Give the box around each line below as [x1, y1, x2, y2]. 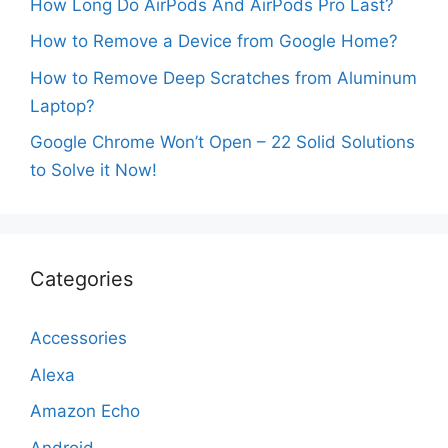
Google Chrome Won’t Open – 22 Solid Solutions [30, 132, 415, 152]
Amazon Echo [30, 401, 140, 421]
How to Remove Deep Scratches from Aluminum [30, 67, 417, 88]
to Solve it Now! [30, 160, 162, 180]
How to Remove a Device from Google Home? [30, 31, 398, 51]
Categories [30, 267, 133, 291]
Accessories [30, 328, 127, 348]
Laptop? [30, 95, 95, 116]
